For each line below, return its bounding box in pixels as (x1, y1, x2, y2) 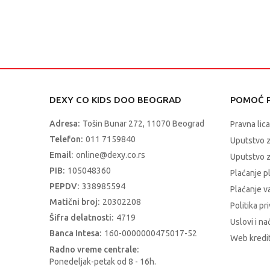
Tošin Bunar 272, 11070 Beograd (83, 119, 204, 128)
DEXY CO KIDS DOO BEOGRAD (49, 95, 181, 105)
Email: (49, 150, 73, 160)
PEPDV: (49, 181, 79, 191)
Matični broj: (49, 197, 99, 207)
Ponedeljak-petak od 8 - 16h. (49, 257, 156, 266)
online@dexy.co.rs (76, 150, 145, 160)
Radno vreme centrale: (49, 245, 139, 254)
